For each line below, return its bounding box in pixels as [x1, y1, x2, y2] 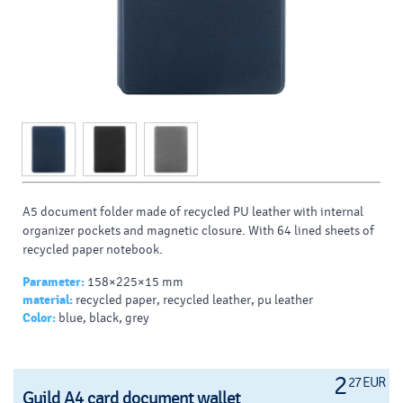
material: [22, 292, 73, 309]
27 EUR [348, 374, 385, 391]
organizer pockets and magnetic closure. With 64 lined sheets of [22, 223, 374, 239]
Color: [22, 310, 56, 327]
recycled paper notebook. [22, 242, 163, 258]
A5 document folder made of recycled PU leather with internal [22, 204, 363, 220]
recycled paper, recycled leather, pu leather [76, 292, 313, 309]
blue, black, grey [58, 310, 149, 327]
